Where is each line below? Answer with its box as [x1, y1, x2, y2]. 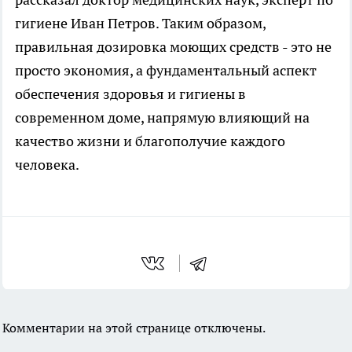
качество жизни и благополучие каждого [15, 132, 285, 151]
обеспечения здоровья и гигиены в [15, 85, 246, 104]
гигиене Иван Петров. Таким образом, [15, 14, 266, 33]
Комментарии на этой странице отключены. [2, 320, 266, 336]
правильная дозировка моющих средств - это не [15, 38, 332, 57]
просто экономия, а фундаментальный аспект [15, 61, 317, 80]
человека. [15, 156, 79, 174]
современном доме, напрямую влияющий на [15, 108, 310, 127]
